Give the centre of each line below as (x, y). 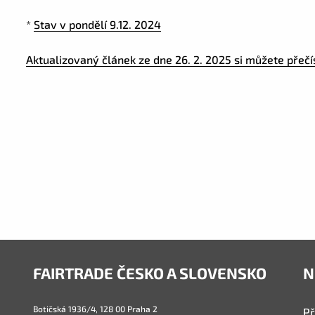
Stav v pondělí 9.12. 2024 (98, 24)
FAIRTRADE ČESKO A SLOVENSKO (150, 273)
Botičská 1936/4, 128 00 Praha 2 (96, 309)
